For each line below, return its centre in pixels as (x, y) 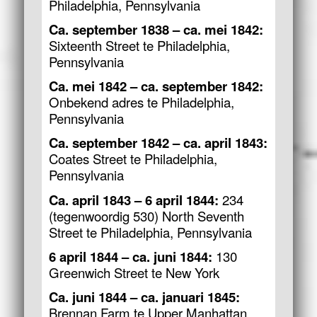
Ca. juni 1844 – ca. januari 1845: (144, 296)
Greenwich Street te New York (134, 272)
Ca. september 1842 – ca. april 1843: (158, 143)
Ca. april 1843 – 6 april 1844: (133, 200)
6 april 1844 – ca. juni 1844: (130, 256)
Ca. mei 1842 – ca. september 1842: (156, 86)
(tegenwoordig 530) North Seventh (146, 215)
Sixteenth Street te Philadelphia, (139, 46)
